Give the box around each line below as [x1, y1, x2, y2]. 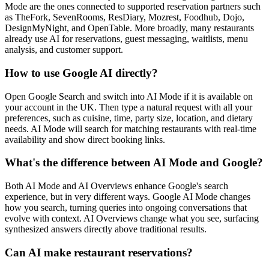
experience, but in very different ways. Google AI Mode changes [5, 192, 250, 202]
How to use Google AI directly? [5, 66, 158, 79]
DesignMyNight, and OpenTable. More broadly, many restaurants [5, 23, 254, 34]
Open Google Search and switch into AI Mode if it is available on [5, 91, 253, 101]
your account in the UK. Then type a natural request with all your [5, 101, 252, 112]
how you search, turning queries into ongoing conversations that [5, 202, 247, 213]
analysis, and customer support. [5, 44, 123, 55]
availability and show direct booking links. [5, 134, 165, 145]
